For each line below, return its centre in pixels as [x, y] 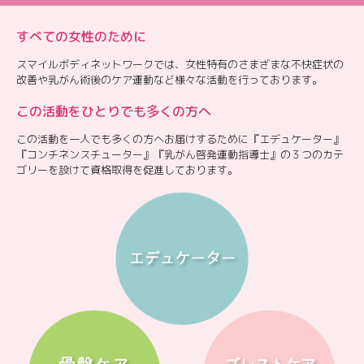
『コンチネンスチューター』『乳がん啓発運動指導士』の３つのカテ [180, 154]
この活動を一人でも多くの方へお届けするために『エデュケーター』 [180, 139]
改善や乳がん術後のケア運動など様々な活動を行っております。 [169, 79]
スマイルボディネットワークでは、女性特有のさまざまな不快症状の [180, 64]
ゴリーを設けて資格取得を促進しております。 [127, 169]
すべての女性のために [81, 36]
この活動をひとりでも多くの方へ [114, 111]
